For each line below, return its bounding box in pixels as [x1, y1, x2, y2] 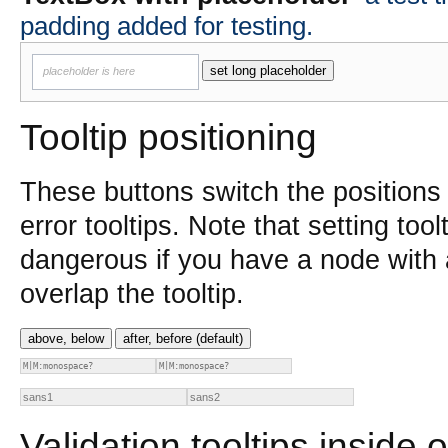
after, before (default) [123, 330, 243, 346]
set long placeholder [210, 62, 327, 78]
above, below [28, 330, 104, 346]
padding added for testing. [20, 11, 313, 40]
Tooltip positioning [20, 116, 317, 158]
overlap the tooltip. [20, 279, 244, 310]
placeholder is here [43, 64, 135, 77]
